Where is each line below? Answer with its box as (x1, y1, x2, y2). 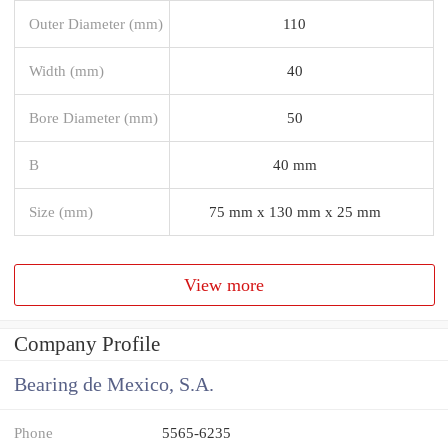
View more (184, 274, 265, 295)
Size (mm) (29, 202, 93, 220)
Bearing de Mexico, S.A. (14, 374, 214, 396)
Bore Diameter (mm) (29, 108, 158, 126)
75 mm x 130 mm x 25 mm (208, 202, 381, 220)
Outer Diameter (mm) (29, 14, 163, 32)
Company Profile (14, 332, 160, 357)
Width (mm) (29, 61, 104, 79)
